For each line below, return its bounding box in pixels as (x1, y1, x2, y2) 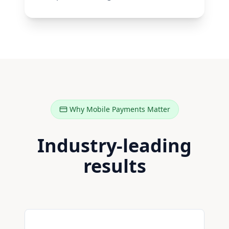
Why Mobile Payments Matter (69, 104, 170, 114)
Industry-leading (37, 133, 192, 158)
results (83, 153, 146, 178)
